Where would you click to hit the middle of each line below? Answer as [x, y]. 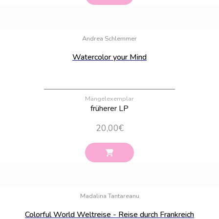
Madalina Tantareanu [109, 196]
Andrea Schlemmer [109, 38]
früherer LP [109, 108]
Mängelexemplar [109, 99]
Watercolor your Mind [109, 57]
